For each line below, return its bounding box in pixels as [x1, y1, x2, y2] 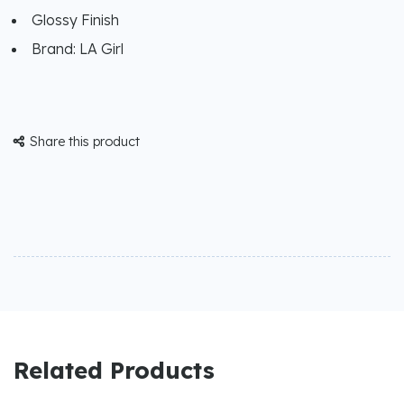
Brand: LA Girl [32, 40, 127, 58]
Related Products [14, 355, 215, 384]
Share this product [30, 133, 140, 150]
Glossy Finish [32, 11, 119, 29]
